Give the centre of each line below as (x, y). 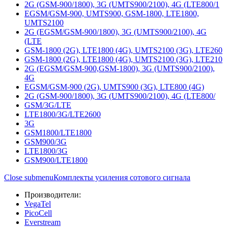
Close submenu (29, 177)
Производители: (53, 195)
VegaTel (38, 204)
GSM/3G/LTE (48, 105)
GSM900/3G (46, 142)
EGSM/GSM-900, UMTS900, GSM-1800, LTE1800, (112, 13)
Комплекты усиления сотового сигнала (122, 177)
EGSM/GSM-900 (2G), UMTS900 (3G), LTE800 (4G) (114, 87)
